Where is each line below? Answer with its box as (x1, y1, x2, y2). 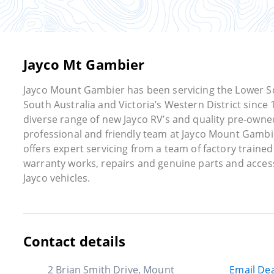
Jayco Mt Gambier (23, 54, 145, 73)
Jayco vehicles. (23, 171, 91, 185)
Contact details (23, 231, 125, 250)
